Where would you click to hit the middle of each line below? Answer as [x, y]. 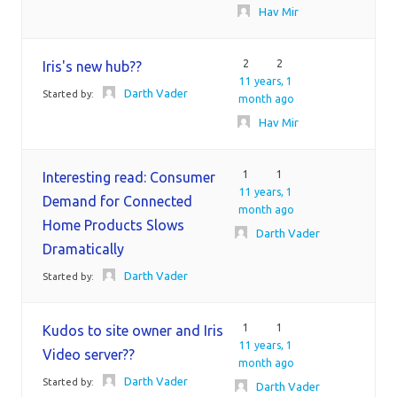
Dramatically [83, 249]
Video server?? [89, 354]
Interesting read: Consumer [129, 177]
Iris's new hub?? [92, 66]
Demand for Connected [117, 201]
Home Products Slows [113, 225]
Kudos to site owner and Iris [133, 331]
